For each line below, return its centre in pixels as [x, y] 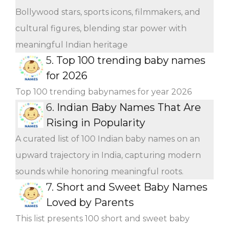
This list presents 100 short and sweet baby [102, 218]
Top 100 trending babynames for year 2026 [104, 91]
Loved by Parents [90, 202]
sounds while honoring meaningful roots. [99, 171]
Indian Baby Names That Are [129, 107]
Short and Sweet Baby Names [132, 187]
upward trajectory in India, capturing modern [108, 155]
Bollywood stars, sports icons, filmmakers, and [108, 12]
